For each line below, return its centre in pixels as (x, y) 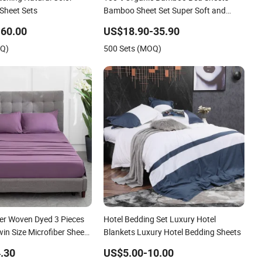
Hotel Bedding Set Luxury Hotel (160, 219)
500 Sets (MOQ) (133, 48)
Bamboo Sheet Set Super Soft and (165, 10)
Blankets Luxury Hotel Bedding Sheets (173, 232)
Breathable (124, 23)
